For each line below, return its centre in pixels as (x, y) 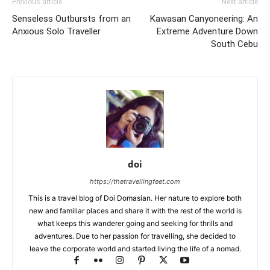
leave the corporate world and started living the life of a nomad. (135, 248)
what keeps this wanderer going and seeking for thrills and (135, 223)
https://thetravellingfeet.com (135, 181)
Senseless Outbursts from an (71, 18)
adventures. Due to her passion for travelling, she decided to (135, 236)
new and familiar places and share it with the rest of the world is (135, 210)
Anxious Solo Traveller (56, 31)
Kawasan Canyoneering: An (204, 18)
